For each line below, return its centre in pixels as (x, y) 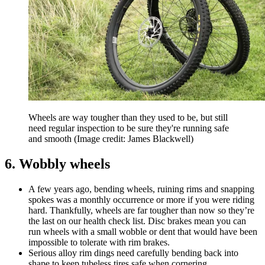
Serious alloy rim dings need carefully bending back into (133, 253)
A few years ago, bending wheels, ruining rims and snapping (141, 189)
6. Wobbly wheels (57, 164)
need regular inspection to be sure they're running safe (129, 128)
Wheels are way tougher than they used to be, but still (128, 118)
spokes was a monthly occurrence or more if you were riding (141, 200)
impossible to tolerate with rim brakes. (99, 243)
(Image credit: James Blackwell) (134, 139)
